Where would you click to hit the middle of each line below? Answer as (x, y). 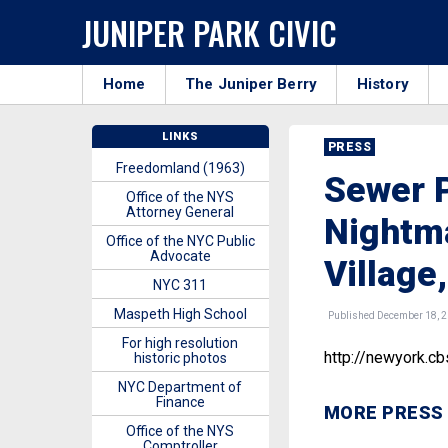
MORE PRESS (383, 412)
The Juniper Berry (251, 84)
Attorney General (180, 212)
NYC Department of (180, 387)
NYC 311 (180, 285)
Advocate (180, 256)
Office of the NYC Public (180, 241)
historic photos (180, 358)
